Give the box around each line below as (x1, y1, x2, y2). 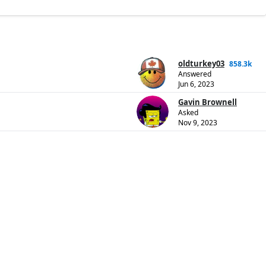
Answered (178, 69, 211, 80)
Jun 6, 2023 (178, 79, 214, 90)
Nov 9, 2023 (178, 118, 217, 128)
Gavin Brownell (178, 97, 237, 108)
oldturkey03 (178, 58, 224, 69)
